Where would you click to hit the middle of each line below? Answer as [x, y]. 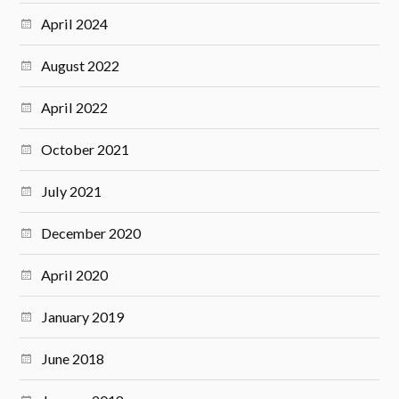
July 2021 [72, 191]
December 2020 [91, 232]
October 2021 [85, 149]
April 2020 [75, 274]
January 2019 [83, 316]
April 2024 [75, 23]
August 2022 [81, 65]
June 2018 [73, 358]
